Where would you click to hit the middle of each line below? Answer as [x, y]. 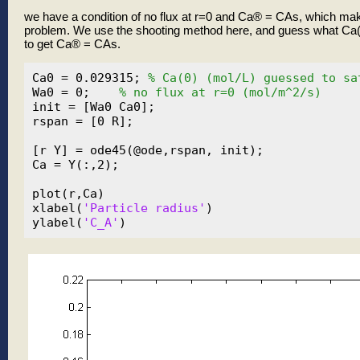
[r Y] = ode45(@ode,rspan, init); [148, 151]
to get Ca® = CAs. [72, 44]
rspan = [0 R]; [83, 122]
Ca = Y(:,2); [76, 165]
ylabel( [57, 223]
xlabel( [57, 209]
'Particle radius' [144, 209]
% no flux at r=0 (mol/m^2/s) [220, 93]
